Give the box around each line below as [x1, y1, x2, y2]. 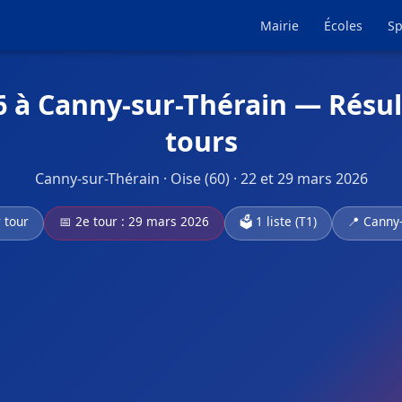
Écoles [324, 17, 363, 34]
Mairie [260, 17, 299, 34]
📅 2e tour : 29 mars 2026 [59, 213, 209, 230]
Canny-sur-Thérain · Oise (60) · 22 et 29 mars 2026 [34, 169, 368, 188]
